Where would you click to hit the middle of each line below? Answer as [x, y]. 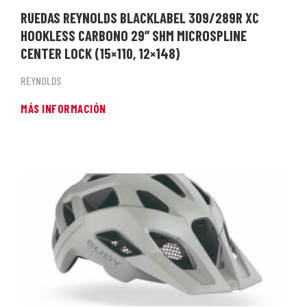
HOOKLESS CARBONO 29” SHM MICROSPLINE [134, 35]
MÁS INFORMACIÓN [63, 108]
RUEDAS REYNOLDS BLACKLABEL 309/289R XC [140, 17]
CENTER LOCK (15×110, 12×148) [100, 53]
